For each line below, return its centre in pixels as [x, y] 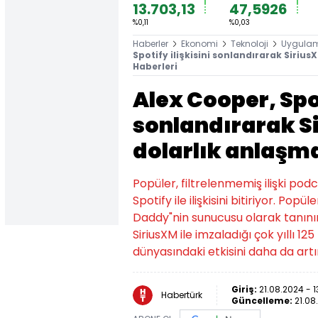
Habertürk [182, 295]
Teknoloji [250, 44]
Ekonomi [199, 44]
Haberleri [155, 66]
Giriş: [245, 289]
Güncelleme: [263, 301]
